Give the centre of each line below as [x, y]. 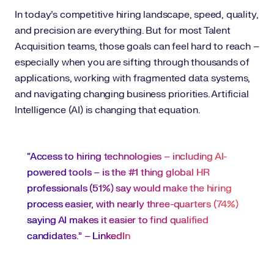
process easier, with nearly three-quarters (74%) [133, 204]
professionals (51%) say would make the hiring [129, 188]
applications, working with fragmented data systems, [133, 78]
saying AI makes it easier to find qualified [118, 220]
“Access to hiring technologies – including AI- [127, 157]
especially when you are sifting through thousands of [132, 62]
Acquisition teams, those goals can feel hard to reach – [137, 46]
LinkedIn [111, 236]
